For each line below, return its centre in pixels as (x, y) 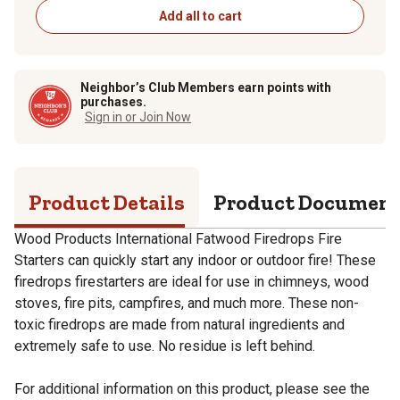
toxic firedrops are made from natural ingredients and (179, 324)
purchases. (113, 101)
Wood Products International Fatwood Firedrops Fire (178, 238)
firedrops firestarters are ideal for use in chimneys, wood (192, 281)
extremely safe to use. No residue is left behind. (165, 346)
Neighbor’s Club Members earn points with (206, 87)
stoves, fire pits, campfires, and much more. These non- (187, 303)
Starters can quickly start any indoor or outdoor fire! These (195, 260)
